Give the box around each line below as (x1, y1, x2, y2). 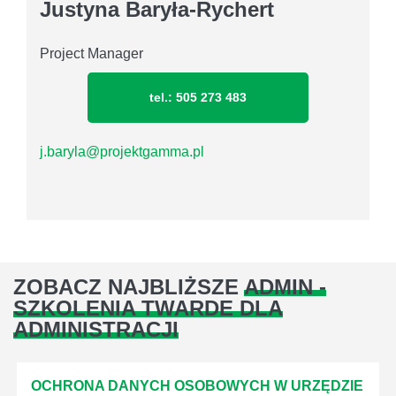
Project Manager (40, 45, 143, 61)
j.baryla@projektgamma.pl (40, 143, 204, 159)
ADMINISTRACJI (13, 316, 179, 341)
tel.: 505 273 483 (149, 90, 247, 105)
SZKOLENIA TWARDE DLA (13, 295, 283, 320)
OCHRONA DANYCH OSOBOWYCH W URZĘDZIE (31, 377, 363, 393)
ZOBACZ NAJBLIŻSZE (13, 274, 244, 299)
